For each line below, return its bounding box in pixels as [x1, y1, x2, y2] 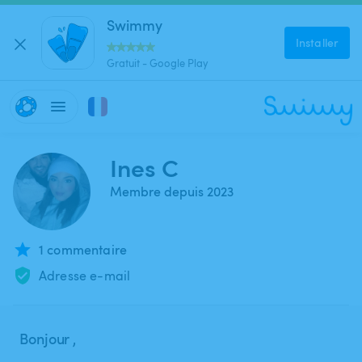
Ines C [110, 150, 179, 183]
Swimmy [107, 14, 162, 35]
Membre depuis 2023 [110, 183, 234, 200]
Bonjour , [19, 328, 77, 348]
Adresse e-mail [39, 267, 131, 284]
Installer [296, 34, 339, 50]
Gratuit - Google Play [107, 55, 208, 70]
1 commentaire [39, 241, 127, 259]
